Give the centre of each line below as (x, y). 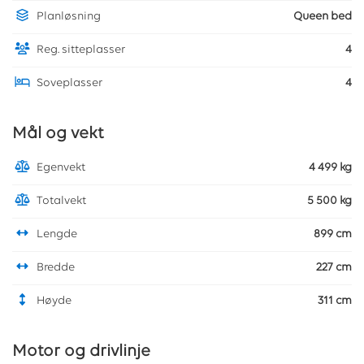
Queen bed (323, 17)
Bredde (56, 268)
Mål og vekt (58, 134)
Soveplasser (69, 84)
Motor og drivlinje (81, 352)
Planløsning (69, 17)
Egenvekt (61, 168)
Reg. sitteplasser (81, 50)
